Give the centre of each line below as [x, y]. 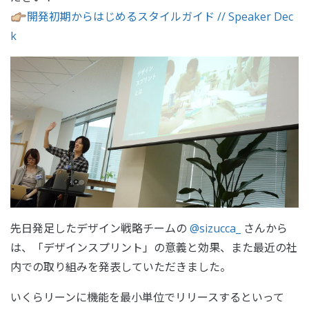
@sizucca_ [215, 229]
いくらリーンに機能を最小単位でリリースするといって [147, 298]
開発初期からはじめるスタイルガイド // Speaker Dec [160, 16]
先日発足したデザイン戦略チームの [100, 229]
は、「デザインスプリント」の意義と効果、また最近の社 [154, 248]
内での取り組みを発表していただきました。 [121, 267]
